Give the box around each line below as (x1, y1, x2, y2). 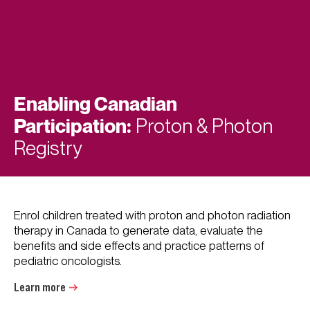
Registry (14, 136, 82, 160)
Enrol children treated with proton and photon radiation (14, 208, 291, 222)
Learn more (14, 280, 66, 295)
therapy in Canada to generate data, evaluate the (14, 224, 263, 237)
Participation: (14, 114, 131, 137)
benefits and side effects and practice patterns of (14, 239, 264, 253)
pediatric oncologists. (14, 254, 122, 268)
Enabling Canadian (14, 92, 177, 115)
